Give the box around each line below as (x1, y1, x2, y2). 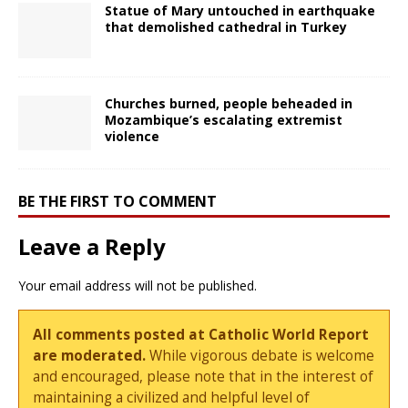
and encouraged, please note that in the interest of (33, 367, 374, 387)
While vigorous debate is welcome (146, 346, 375, 366)
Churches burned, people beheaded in (105, 94, 352, 112)
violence (105, 127, 159, 145)
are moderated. (33, 346, 147, 366)
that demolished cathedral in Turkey (105, 18, 347, 36)
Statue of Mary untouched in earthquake (105, 2, 375, 20)
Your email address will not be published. (18, 276, 257, 294)
